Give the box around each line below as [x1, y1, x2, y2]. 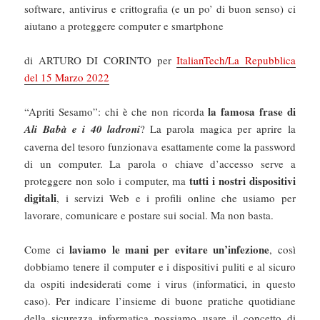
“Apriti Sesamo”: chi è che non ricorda [24, 104, 209, 119]
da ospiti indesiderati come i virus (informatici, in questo [24, 276, 296, 291]
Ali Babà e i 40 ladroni [24, 121, 140, 136]
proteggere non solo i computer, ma [24, 173, 190, 188]
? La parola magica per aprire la [139, 121, 296, 136]
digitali [24, 189, 57, 206]
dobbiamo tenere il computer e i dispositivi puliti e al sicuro [24, 259, 296, 274]
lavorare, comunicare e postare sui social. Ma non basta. [24, 207, 274, 222]
